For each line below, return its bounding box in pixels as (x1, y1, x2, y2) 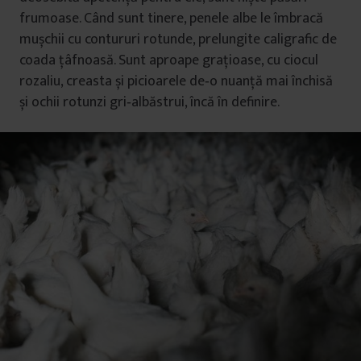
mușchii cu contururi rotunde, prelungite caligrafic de (19, 27, 337, 52)
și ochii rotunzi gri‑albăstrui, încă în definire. (19, 90, 280, 114)
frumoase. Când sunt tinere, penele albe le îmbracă (19, 6, 323, 31)
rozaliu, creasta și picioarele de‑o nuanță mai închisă (19, 69, 333, 93)
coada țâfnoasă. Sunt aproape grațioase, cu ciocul (19, 48, 318, 73)
